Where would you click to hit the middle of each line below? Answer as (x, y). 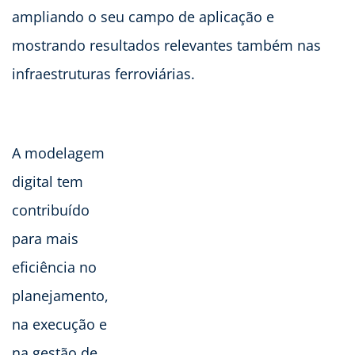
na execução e (59, 324)
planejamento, (60, 295)
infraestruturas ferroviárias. (105, 73)
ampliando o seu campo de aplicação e (143, 16)
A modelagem (58, 153)
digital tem (48, 181)
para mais (45, 238)
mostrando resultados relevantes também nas (166, 45)
